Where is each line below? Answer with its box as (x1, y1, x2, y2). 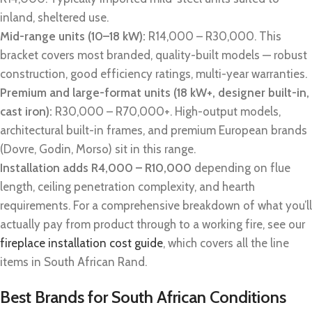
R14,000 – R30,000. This (146, 29, 281, 43)
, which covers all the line (163, 235, 289, 250)
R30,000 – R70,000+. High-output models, (52, 104, 281, 118)
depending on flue (192, 160, 290, 175)
